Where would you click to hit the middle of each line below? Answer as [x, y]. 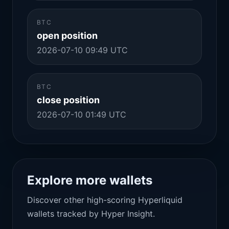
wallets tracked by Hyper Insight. [91, 214]
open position [67, 36]
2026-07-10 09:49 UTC [82, 50]
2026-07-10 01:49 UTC [82, 114]
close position [68, 100]
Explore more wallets [90, 180]
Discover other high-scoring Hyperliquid [105, 200]
